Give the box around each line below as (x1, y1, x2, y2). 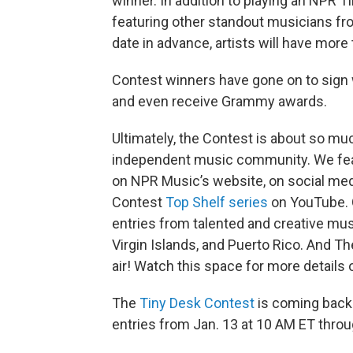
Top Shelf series (165, 193, 268, 210)
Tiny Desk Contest (139, 294, 255, 311)
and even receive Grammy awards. (112, 92, 327, 110)
